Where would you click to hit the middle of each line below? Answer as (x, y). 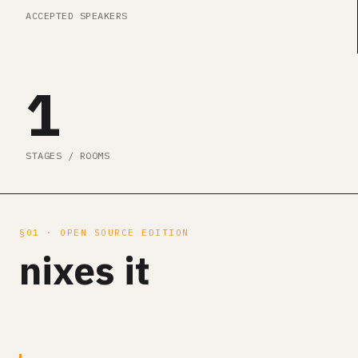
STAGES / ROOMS (68, 155)
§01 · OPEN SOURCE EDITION (104, 233)
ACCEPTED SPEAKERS (77, 16)
